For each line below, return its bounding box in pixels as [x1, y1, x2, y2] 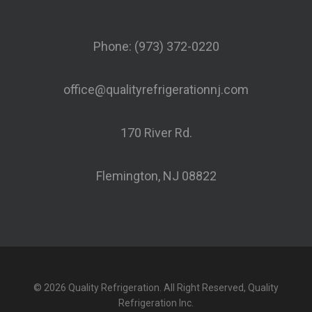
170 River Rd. [120, 125, 192, 140]
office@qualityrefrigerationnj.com [63, 82, 249, 97]
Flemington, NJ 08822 [95, 169, 217, 183]
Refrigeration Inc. [118, 297, 194, 309]
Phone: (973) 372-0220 [93, 39, 219, 54]
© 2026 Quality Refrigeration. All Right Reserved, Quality [33, 282, 279, 293]
